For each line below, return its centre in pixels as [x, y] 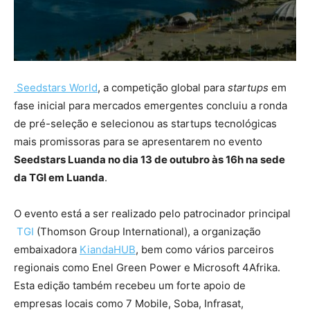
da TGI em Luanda [59, 177]
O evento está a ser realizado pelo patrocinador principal [152, 213]
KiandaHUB [108, 249]
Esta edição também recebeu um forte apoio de [130, 285]
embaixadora [47, 249]
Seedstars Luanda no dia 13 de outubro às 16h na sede [149, 159]
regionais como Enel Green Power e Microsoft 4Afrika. [147, 267]
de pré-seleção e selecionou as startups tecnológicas [145, 123]
